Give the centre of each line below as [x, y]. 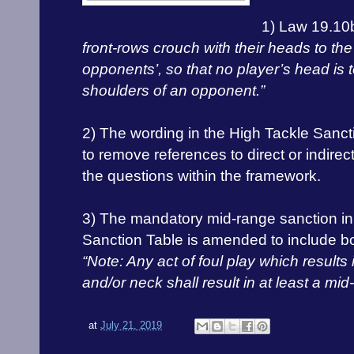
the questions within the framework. [201, 176]
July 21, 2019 [131, 325]
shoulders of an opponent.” [173, 91]
